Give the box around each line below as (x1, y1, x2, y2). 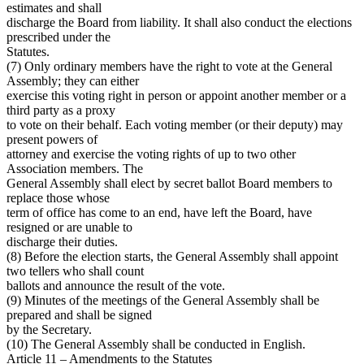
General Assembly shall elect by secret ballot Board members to (6, 175, 332, 190)
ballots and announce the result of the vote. (6, 278, 225, 292)
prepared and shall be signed (6, 307, 152, 322)
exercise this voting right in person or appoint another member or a (6, 88, 346, 102)
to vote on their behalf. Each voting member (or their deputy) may (6, 117, 343, 132)
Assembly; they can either (6, 73, 139, 88)
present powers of (6, 132, 97, 146)
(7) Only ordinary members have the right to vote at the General (6, 58, 332, 73)
